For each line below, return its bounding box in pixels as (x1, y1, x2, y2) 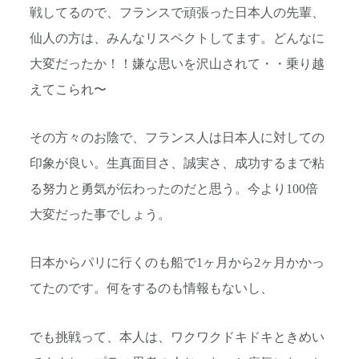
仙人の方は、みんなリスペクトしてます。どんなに (30, 30, 325, 46)
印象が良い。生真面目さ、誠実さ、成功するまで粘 (30, 156, 325, 171)
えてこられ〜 (30, 82, 107, 97)
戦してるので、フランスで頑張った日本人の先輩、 (30, 5, 325, 20)
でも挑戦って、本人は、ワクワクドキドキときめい (30, 329, 325, 345)
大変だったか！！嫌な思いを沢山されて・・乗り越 (30, 56, 325, 71)
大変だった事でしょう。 (30, 208, 171, 223)
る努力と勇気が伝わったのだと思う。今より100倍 (30, 182, 318, 197)
